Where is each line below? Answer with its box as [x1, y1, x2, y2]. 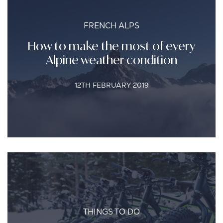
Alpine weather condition [46, 52, 177, 67]
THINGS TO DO [83, 207, 140, 217]
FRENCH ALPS [84, 20, 139, 31]
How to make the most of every [27, 38, 196, 53]
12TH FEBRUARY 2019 [74, 81, 149, 90]
